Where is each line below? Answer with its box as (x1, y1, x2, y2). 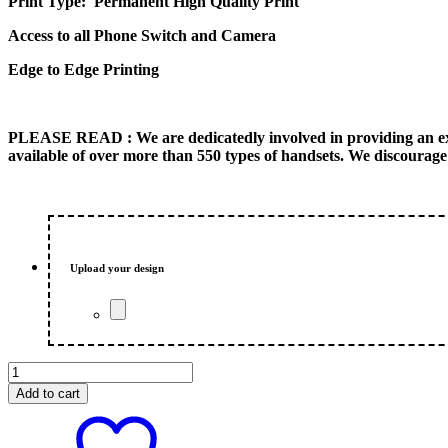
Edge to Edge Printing (8, 60, 159, 78)
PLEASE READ (8, 128, 127, 146)
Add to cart (16, 385, 80, 401)
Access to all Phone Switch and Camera (8, 26, 276, 44)
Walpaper (7, 378, 67, 396)
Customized (7, 396, 82, 414)
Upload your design (70, 261, 164, 274)
